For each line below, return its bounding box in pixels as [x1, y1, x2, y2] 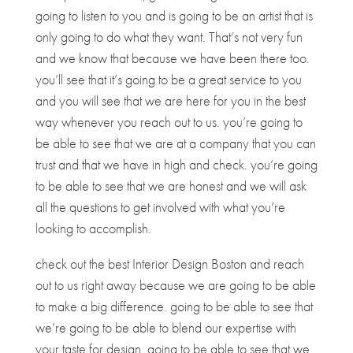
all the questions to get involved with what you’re [35, 198, 285, 217]
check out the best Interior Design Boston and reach [35, 255, 304, 273]
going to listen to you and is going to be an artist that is [35, 6, 313, 25]
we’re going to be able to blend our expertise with [35, 318, 296, 337]
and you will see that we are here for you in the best [35, 91, 306, 110]
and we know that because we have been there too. [35, 49, 310, 68]
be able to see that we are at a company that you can [35, 134, 316, 153]
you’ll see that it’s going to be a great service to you [35, 70, 302, 89]
